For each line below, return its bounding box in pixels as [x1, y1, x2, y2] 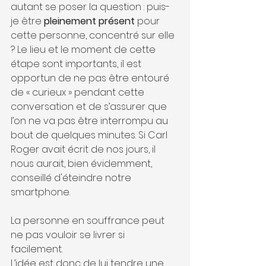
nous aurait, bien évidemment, [11, 157, 154, 170]
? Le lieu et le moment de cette [11, 43, 158, 56]
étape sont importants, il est [11, 57, 144, 71]
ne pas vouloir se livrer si [11, 228, 127, 242]
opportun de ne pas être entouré [11, 71, 172, 85]
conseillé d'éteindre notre [11, 171, 134, 185]
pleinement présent [42, 14, 135, 28]
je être [11, 14, 42, 28]
